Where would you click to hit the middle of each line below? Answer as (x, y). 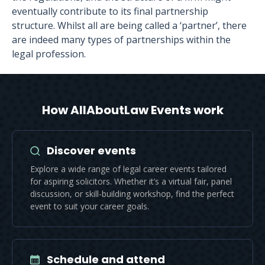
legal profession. (49, 54)
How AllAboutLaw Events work (132, 110)
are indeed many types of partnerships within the (121, 40)
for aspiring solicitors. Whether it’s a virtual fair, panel (131, 182)
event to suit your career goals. (90, 206)
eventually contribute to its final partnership (110, 12)
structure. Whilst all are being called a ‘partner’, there (129, 26)
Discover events (91, 151)
